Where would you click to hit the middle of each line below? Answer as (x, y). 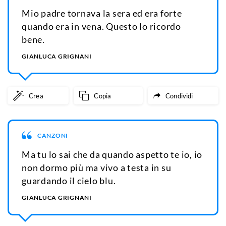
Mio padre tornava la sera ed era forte (102, 13)
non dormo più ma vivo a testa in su (97, 168)
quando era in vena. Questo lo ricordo (101, 26)
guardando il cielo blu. (69, 181)
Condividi (179, 96)
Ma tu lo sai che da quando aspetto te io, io (112, 155)
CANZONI (52, 135)
